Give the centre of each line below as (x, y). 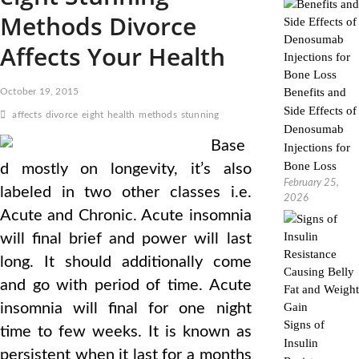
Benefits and (315, 92)
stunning (200, 115)
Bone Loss (310, 166)
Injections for (317, 147)
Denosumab (313, 129)
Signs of (304, 325)
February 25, (311, 183)
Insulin (301, 343)
